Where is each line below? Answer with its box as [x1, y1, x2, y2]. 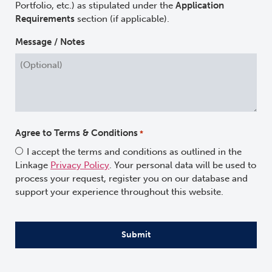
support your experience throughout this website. [15, 186, 223, 198]
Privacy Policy [50, 160, 109, 171]
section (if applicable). [75, 13, 169, 25]
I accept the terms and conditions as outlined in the [27, 146, 242, 158]
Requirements [15, 13, 75, 25]
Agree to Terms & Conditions [15, 127, 138, 139]
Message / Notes [15, 36, 85, 48]
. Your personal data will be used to [109, 160, 256, 171]
